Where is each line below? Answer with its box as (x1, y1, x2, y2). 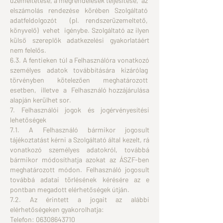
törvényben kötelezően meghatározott (10, 76, 149, 84)
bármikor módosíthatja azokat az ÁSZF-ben (10, 155, 149, 164)
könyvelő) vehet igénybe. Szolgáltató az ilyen (10, 26, 149, 34)
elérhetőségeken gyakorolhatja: (10, 205, 104, 214)
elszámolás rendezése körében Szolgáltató (10, 6, 149, 14)
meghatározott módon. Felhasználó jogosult (10, 165, 149, 174)
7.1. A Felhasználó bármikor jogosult (10, 125, 149, 134)
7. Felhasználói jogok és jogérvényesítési (10, 106, 149, 114)
